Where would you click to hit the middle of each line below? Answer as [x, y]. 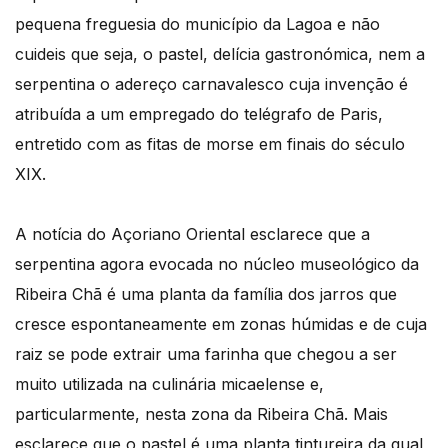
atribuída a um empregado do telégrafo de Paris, [199, 113]
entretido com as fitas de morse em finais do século [210, 143]
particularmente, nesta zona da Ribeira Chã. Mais [201, 413]
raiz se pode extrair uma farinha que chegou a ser [206, 353]
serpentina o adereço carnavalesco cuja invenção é [211, 83]
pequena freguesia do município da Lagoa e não [197, 23]
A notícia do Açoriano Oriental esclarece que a [192, 233]
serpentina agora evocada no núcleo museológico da [217, 263]
